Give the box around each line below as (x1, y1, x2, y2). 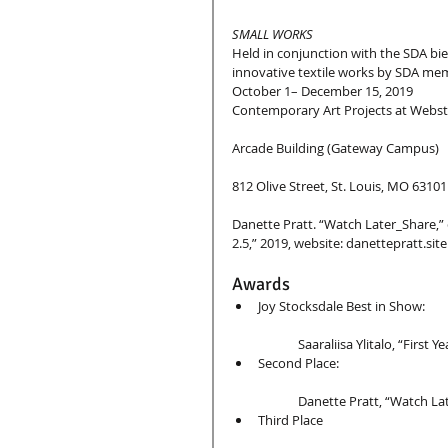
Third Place (258, 410, 323, 429)
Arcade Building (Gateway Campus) (232, 138, 439, 157)
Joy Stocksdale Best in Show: (258, 296, 425, 315)
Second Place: (258, 353, 339, 372)
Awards (232, 272, 294, 295)
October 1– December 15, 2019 (232, 81, 413, 100)
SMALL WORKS (232, 24, 313, 43)
